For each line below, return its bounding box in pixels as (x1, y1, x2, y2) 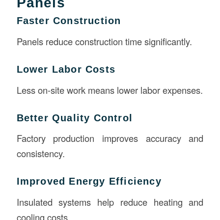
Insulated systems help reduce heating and (16, 195, 204, 208)
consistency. (16, 147, 65, 160)
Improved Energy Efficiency (16, 176, 162, 187)
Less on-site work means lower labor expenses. (16, 83, 203, 96)
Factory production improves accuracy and (16, 132, 204, 145)
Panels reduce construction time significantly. (16, 35, 192, 48)
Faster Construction (16, 15, 121, 27)
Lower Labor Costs (16, 64, 115, 75)
